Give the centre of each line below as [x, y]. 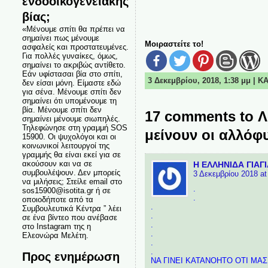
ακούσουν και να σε [57, 164]
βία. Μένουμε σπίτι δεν [62, 110]
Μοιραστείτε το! [174, 44]
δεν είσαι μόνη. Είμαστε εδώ [71, 83]
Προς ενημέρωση [71, 256]
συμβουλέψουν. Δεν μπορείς [71, 173]
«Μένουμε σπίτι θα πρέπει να [73, 29]
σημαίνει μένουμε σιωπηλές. [71, 119]
